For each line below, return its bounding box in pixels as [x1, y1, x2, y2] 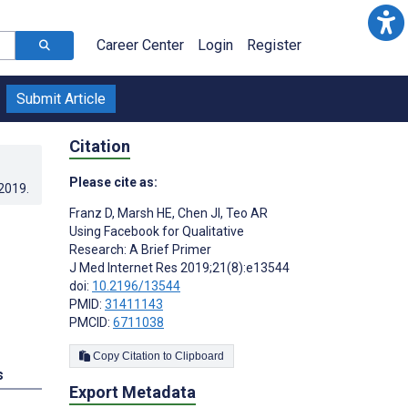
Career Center [97, 36, 184, 54]
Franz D [69, 205, 112, 220]
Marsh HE [115, 205, 172, 220]
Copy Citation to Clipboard [175, 349, 224, 362]
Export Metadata [69, 382, 196, 402]
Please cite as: [69, 174, 158, 189]
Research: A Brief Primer [69, 241, 211, 257]
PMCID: [69, 314, 113, 330]
